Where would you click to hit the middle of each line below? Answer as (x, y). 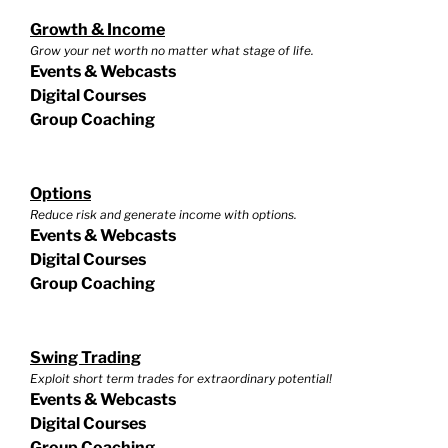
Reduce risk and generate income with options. (163, 214)
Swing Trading (85, 357)
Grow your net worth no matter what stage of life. (172, 50)
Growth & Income (97, 29)
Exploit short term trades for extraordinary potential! (181, 378)
